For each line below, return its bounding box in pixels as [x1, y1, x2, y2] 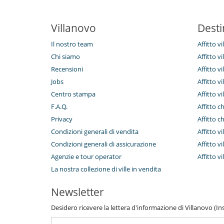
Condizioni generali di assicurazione [51, 139, 156, 148]
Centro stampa [51, 89, 95, 98]
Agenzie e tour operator [51, 151, 121, 161]
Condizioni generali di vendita [51, 126, 138, 136]
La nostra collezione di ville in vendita [51, 164, 161, 173]
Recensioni [51, 64, 83, 73]
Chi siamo [51, 51, 80, 61]
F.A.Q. [51, 101, 67, 111]
